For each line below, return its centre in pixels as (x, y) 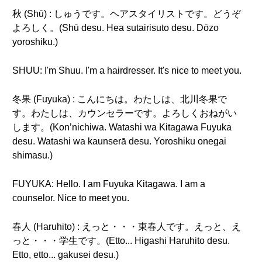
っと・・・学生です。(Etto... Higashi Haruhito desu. (121, 241)
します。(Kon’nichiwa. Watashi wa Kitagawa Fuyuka (122, 127)
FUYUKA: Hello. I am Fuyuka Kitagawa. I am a (109, 184)
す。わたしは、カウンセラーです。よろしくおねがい (125, 113)
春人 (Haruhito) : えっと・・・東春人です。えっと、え (127, 227)
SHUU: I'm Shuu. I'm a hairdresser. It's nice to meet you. (127, 70)
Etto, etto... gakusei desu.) (65, 255)
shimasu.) (32, 155)
